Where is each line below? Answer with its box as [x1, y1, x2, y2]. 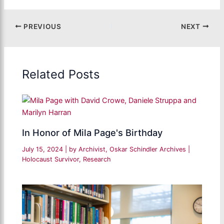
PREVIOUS [21, 22, 61, 30]
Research [83, 155, 111, 163]
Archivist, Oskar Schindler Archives [78, 145, 188, 153]
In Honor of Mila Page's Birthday [22, 126, 163, 138]
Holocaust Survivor [22, 155, 79, 163]
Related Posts [22, 67, 100, 82]
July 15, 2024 [22, 145, 65, 153]
